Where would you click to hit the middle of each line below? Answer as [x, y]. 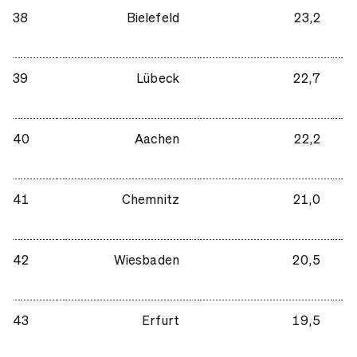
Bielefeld [153, 17]
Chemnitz [150, 198]
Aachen [157, 138]
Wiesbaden [146, 259]
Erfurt [161, 320]
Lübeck [158, 77]
